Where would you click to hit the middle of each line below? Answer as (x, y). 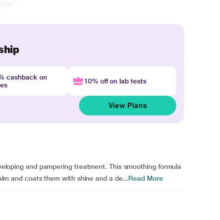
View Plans (128, 105)
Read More (146, 178)
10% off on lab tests (115, 81)
